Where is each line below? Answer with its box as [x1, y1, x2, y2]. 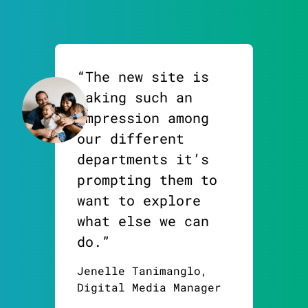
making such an [77, 88, 192, 107]
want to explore [77, 191, 201, 210]
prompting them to [77, 170, 217, 189]
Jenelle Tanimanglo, [77, 263, 208, 278]
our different [77, 129, 184, 148]
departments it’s [77, 150, 209, 168]
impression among [77, 109, 209, 127]
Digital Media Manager [77, 280, 221, 295]
